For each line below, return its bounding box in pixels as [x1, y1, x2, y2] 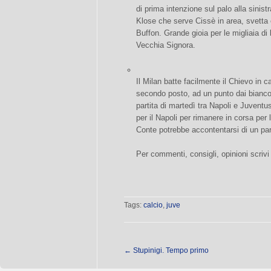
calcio [143, 201, 163, 209]
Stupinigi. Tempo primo [131, 246, 209, 255]
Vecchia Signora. [136, 41, 195, 50]
